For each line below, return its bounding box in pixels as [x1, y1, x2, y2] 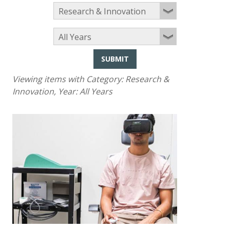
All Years [80, 86, 112, 98]
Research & [125, 73, 169, 85]
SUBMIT [101, 54, 129, 64]
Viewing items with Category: [12, 73, 125, 85]
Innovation [12, 86, 54, 98]
